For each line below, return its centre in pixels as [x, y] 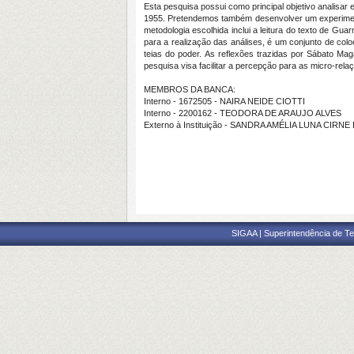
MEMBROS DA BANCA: [190, 89]
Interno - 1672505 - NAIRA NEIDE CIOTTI [224, 101]
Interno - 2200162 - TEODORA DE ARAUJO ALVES [243, 113]
